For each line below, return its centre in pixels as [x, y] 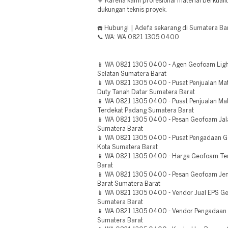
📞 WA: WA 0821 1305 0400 [138, 37]
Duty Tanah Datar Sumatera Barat [146, 92]
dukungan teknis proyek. [132, 10]
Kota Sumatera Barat [127, 147]
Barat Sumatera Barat [129, 184]
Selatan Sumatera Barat [132, 74]
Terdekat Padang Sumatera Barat [146, 111]
